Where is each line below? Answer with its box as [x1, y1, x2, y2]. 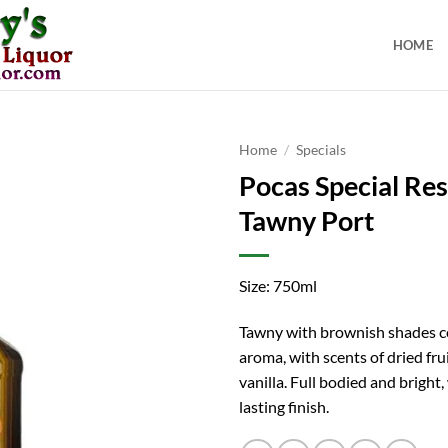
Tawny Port [239, 203, 374, 237]
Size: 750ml [239, 275, 317, 295]
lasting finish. [239, 396, 329, 416]
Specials [296, 142, 347, 158]
